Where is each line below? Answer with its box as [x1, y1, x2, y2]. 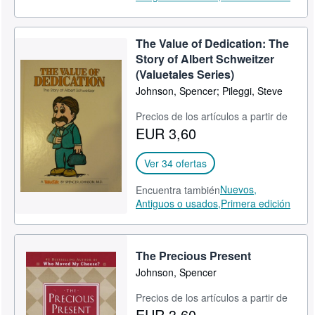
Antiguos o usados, [136, 196, 221, 210]
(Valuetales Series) [136, 66, 235, 82]
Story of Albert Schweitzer [136, 51, 275, 67]
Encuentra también [136, 183, 221, 197]
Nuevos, [220, 182, 257, 196]
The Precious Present [136, 247, 252, 264]
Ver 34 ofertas [144, 156, 207, 170]
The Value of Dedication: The [136, 35, 290, 51]
